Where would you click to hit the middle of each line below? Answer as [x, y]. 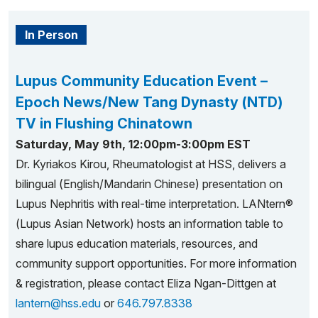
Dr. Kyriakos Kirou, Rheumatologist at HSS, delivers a [151, 164]
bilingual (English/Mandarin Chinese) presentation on [149, 184]
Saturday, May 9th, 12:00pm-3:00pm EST [133, 144]
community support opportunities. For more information [156, 263]
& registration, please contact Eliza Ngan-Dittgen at [146, 283]
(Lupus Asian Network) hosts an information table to [149, 224]
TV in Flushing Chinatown [104, 124]
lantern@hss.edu [58, 303]
